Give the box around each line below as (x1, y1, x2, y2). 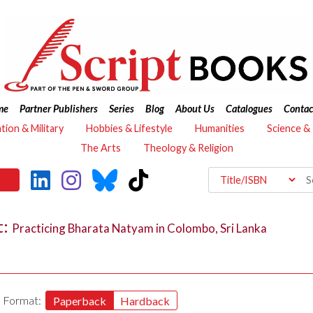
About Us (175, 103, 214, 115)
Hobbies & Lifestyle (86, 122, 173, 134)
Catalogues (225, 103, 272, 115)
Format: (3, 293, 46, 307)
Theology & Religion (143, 142, 233, 154)
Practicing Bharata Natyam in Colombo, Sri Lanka (12, 220, 268, 235)
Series (108, 103, 134, 115)
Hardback (120, 293, 170, 307)
